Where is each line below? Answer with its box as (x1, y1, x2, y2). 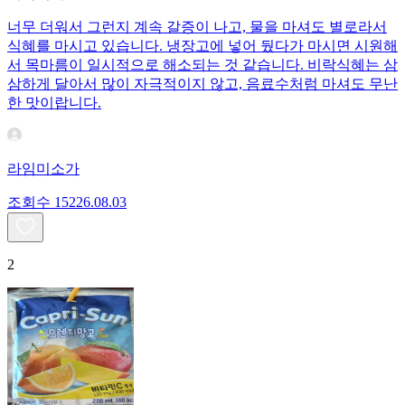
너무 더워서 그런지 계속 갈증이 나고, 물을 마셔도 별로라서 (7, 19, 387, 35)
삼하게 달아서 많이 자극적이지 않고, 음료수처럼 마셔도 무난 (7, 76, 398, 92)
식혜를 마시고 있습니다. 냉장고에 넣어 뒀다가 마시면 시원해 (7, 38, 398, 54)
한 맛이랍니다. (7, 95, 101, 111)
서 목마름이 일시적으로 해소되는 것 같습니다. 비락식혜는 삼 (7, 57, 398, 73)
